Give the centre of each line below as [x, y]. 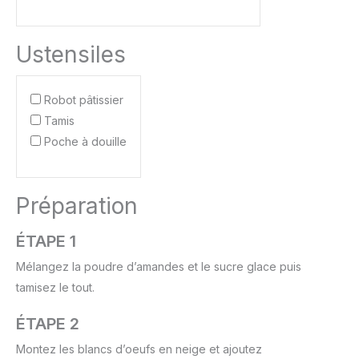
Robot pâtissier [84, 99]
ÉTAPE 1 [46, 241]
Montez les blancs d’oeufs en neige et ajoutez [139, 349]
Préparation [77, 206]
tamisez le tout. [55, 287]
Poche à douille [85, 141]
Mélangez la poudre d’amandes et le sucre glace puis [159, 266]
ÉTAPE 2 [48, 323]
